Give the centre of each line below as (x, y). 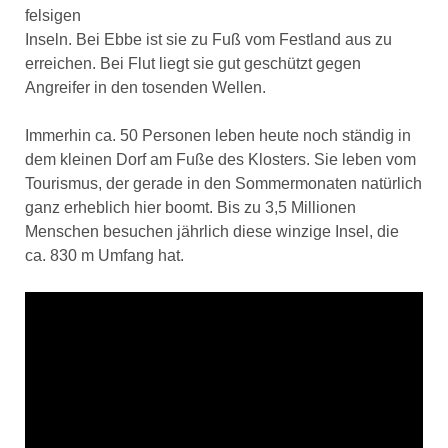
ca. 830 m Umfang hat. (104, 255)
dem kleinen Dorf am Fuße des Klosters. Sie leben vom (220, 159)
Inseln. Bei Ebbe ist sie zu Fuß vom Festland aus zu (208, 39)
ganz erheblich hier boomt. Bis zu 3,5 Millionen (190, 207)
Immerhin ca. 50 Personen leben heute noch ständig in (217, 135)
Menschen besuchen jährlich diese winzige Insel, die (211, 231)
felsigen (52, 15)
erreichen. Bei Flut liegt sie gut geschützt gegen (192, 63)
